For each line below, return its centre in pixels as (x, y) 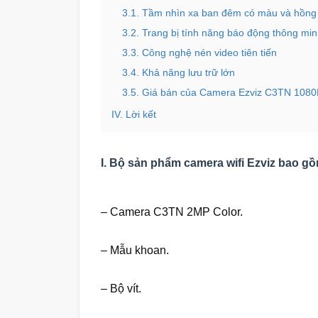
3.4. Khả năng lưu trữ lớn (179, 73)
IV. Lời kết (134, 115)
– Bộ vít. (121, 289)
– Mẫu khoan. (135, 251)
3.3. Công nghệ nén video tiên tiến (199, 53)
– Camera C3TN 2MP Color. (172, 212)
